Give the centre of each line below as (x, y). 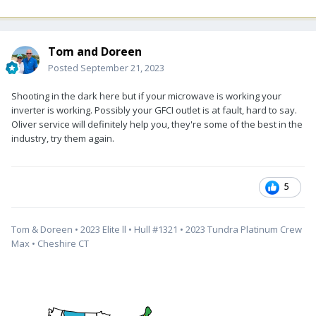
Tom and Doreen (95, 52)
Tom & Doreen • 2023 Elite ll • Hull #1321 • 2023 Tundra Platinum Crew (157, 230)
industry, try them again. (64, 139)
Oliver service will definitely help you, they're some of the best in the (157, 124)
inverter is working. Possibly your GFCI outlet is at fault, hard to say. (154, 110)
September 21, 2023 (122, 68)
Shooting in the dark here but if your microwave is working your (146, 96)
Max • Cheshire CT (51, 244)
